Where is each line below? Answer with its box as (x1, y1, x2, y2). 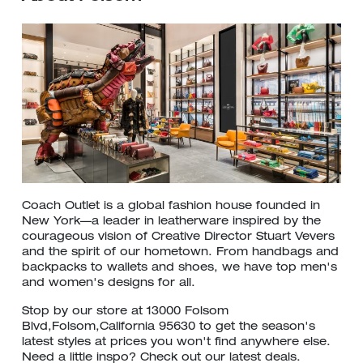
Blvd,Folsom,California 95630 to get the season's (22, 322, 315, 333)
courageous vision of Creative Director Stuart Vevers (22, 232, 335, 243)
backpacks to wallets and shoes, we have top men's (22, 263, 337, 274)
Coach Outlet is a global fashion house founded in (22, 201, 320, 212)
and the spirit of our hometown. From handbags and (22, 247, 339, 258)
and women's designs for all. (22, 278, 195, 289)
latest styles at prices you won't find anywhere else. (22, 337, 331, 348)
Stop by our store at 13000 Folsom (22, 306, 228, 318)
